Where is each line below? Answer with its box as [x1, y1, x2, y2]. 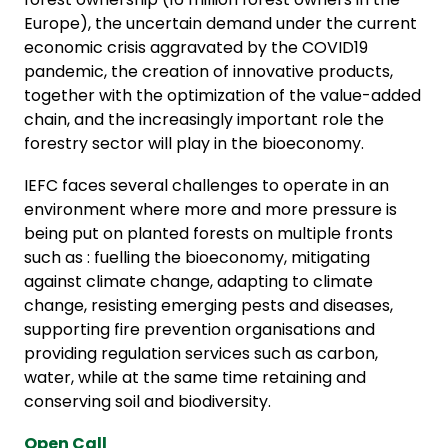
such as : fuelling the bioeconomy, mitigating [24, 245, 370, 269]
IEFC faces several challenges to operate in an [24, 173, 389, 197]
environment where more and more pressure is [24, 197, 397, 221]
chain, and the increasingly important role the [24, 107, 384, 131]
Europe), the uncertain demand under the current [24, 11, 417, 35]
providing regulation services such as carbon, [24, 341, 378, 365]
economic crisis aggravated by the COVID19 [24, 35, 368, 59]
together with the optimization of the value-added [24, 83, 421, 107]
